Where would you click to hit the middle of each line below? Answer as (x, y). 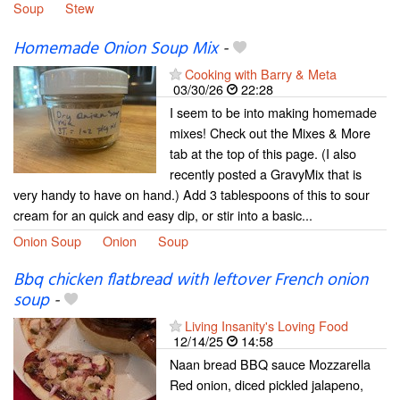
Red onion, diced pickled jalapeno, (267, 385)
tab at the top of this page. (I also (263, 154)
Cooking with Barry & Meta (261, 74)
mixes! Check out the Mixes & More (270, 133)
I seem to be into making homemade (273, 112)
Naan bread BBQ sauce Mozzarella (270, 364)
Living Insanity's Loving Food (267, 326)
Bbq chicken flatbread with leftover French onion (191, 281)
